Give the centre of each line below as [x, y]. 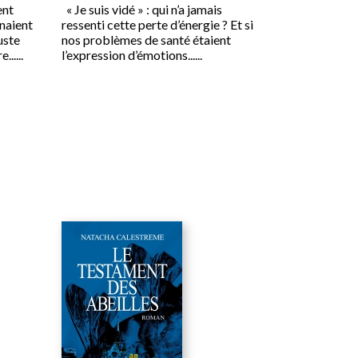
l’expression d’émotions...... [131, 55]
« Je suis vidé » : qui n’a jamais [141, 10]
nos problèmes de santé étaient [146, 40]
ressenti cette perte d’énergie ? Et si [157, 25]
